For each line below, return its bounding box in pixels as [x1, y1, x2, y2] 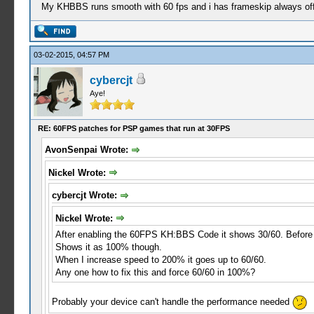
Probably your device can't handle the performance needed [51, 296, 292, 308]
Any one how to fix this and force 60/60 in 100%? [55, 267, 255, 278]
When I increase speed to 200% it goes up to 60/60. [55, 254, 266, 266]
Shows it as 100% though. [55, 242, 162, 253]
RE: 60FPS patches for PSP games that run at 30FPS [37, 124, 230, 132]
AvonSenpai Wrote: [44, 144, 131, 155]
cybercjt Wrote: [51, 190, 120, 201]
